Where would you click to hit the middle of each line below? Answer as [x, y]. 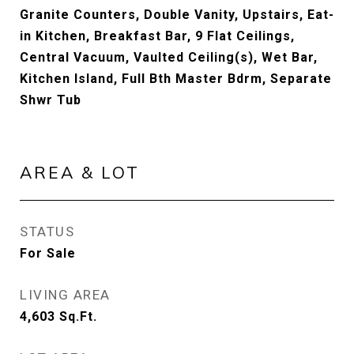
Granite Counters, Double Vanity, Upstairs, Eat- [177, 15]
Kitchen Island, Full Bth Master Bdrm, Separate [176, 79]
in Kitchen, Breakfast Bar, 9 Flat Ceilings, [157, 36]
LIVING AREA [65, 295]
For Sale [48, 253]
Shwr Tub [51, 100]
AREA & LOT [80, 172]
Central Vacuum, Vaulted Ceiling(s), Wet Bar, [169, 57]
